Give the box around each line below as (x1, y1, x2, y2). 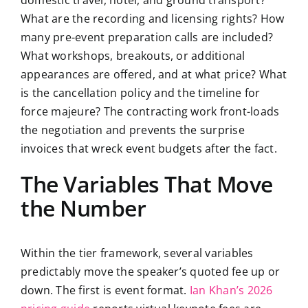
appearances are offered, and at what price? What (20, 67, 287, 82)
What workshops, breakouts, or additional (20, 48, 245, 64)
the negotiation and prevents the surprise (20, 122, 245, 138)
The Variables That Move (20, 169, 273, 199)
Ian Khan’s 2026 (189, 283, 273, 298)
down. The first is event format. (20, 283, 190, 298)
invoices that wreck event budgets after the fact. (20, 141, 277, 157)
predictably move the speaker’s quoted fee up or (20, 264, 280, 280)
